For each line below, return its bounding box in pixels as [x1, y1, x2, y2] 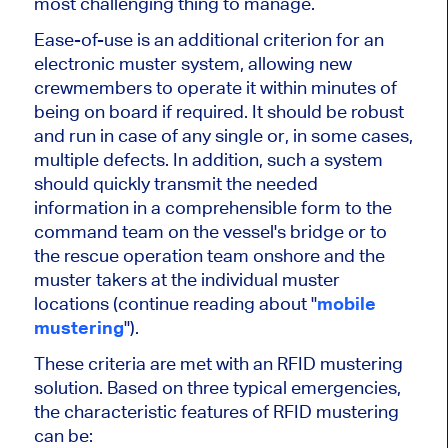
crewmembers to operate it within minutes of [33, 77, 397, 99]
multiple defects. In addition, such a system [33, 149, 383, 171]
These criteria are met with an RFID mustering [33, 353, 403, 375]
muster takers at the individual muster [33, 269, 340, 291]
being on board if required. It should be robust [33, 101, 404, 123]
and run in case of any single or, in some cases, [33, 125, 413, 147]
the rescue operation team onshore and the [33, 245, 385, 267]
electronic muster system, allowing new [33, 53, 352, 75]
